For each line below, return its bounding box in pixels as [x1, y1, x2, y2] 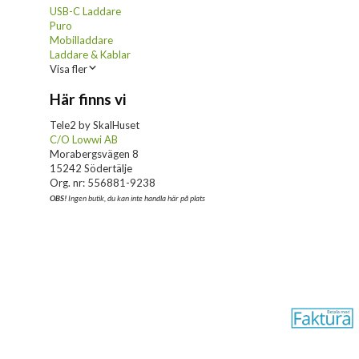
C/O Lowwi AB [50, 132, 118, 146]
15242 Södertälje [50, 161, 132, 175]
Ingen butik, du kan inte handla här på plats [67, 192, 205, 203]
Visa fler [50, 62, 87, 75]
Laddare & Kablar [50, 47, 131, 61]
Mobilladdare [50, 33, 113, 46]
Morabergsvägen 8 [50, 147, 139, 160]
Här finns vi [50, 89, 126, 108]
